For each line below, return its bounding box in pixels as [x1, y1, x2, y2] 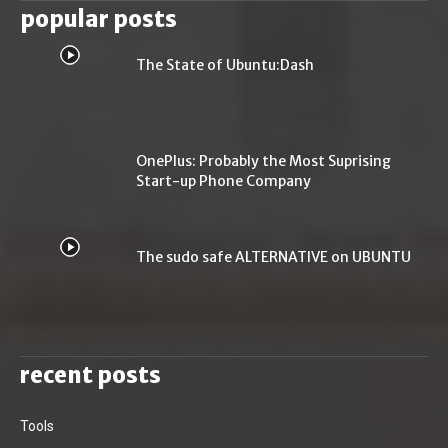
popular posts [20, 5, 177, 33]
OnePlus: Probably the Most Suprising [136, 152, 391, 170]
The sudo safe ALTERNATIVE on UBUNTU [136, 248, 411, 266]
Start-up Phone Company [136, 172, 311, 190]
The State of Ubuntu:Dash [136, 56, 314, 74]
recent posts [20, 361, 161, 389]
